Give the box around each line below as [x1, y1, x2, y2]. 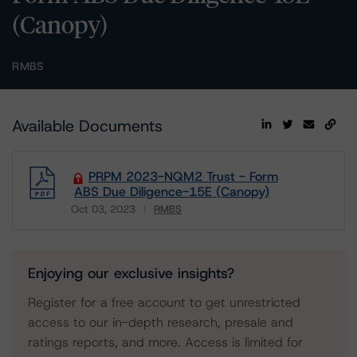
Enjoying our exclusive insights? [28, 264, 234, 283]
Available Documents [12, 116, 163, 136]
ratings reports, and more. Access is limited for [28, 334, 303, 351]
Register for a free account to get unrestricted [28, 294, 300, 311]
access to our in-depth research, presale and [28, 314, 293, 331]
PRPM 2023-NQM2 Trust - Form [88, 168, 278, 185]
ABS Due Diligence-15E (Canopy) [74, 183, 269, 200]
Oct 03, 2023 [71, 202, 135, 216]
